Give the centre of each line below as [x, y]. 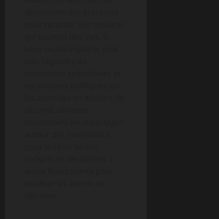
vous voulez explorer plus [71, 49]
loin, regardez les [56, 61]
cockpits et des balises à [69, 159]
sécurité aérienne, [58, 110]
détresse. [42, 196]
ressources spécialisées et [73, 73]
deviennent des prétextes [71, 12]
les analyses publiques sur [73, 86]
